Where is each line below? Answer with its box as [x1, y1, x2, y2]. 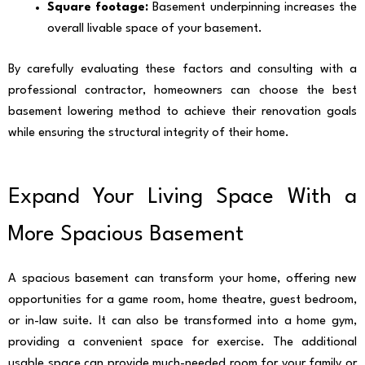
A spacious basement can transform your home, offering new [8, 272, 357, 285]
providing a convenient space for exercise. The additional [8, 336, 357, 349]
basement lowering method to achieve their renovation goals [8, 106, 357, 119]
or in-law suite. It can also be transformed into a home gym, [8, 314, 357, 328]
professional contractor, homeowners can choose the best [8, 85, 357, 98]
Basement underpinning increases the [148, 2, 358, 15]
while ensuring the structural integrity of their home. [8, 127, 289, 140]
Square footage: [47, 2, 149, 15]
